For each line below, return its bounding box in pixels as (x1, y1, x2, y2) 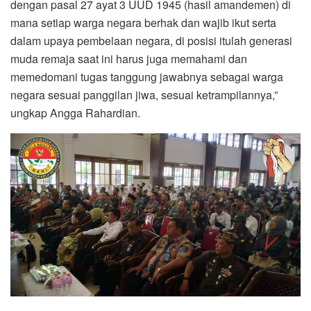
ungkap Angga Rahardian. (10, 105, 140, 121)
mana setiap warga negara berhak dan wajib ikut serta (10, 15, 276, 31)
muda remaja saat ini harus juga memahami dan (10, 51, 247, 67)
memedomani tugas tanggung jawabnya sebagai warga (10, 69, 283, 85)
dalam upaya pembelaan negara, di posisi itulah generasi (10, 33, 292, 49)
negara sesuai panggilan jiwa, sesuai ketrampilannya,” (10, 87, 278, 103)
